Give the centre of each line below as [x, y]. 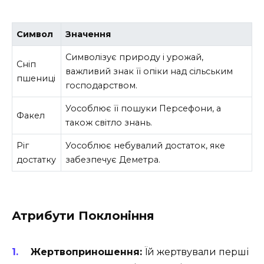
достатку [37, 159]
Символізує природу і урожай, [135, 57]
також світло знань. [109, 122]
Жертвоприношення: [86, 252]
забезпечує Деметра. [113, 159]
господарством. [102, 85]
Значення [88, 34]
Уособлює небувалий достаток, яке [146, 145]
